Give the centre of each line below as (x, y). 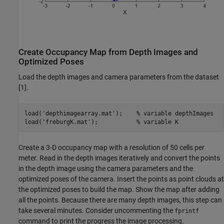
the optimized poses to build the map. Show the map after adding (119, 190)
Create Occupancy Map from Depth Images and (108, 52)
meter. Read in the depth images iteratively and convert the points (119, 158)
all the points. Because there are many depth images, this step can (120, 200)
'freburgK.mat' (66, 122)
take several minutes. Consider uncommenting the (96, 211)
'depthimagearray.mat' (78, 113)
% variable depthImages (175, 113)
